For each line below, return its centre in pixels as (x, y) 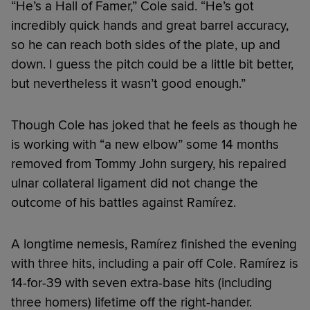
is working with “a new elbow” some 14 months (145, 144)
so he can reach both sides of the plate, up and (146, 45)
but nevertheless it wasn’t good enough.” (128, 83)
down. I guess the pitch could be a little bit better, (152, 64)
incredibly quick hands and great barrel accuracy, (150, 25)
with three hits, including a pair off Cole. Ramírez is (155, 263)
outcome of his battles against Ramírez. (124, 202)
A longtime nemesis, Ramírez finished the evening (154, 244)
